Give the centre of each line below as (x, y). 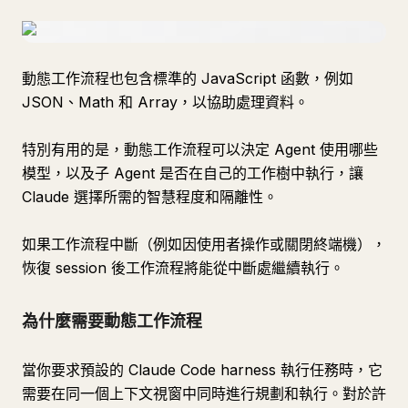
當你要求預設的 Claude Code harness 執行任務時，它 (202, 370)
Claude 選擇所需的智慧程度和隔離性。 (150, 197)
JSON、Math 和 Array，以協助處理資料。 (165, 102)
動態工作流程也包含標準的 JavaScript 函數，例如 (188, 78)
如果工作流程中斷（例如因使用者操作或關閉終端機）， (204, 244)
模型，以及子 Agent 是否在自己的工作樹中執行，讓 (193, 173)
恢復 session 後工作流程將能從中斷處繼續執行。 (183, 268)
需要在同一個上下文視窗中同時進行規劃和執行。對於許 (204, 393)
